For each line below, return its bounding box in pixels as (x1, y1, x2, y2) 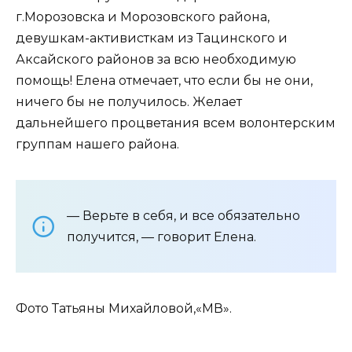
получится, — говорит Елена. (67, 229, 256, 244)
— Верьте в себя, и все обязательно (67, 207, 300, 223)
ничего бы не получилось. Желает (16, 93, 242, 109)
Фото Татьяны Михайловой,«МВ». (16, 300, 232, 316)
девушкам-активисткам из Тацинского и (16, 30, 288, 46)
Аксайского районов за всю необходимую (16, 51, 296, 67)
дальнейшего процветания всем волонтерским (16, 115, 335, 130)
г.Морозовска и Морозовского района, (16, 9, 269, 24)
